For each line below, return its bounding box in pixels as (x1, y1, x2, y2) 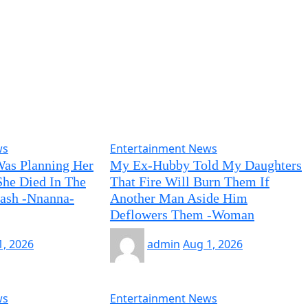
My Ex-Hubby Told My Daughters (109, 157, 302, 173)
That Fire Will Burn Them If (109, 174, 269, 189)
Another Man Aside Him (109, 190, 247, 206)
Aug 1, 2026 (182, 236, 243, 252)
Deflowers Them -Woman (109, 207, 254, 222)
